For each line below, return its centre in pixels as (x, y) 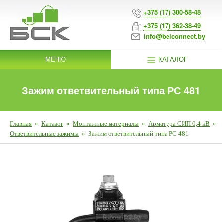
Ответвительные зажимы (44, 134)
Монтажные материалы (106, 124)
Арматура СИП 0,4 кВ (179, 124)
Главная (21, 124)
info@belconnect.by (174, 36)
